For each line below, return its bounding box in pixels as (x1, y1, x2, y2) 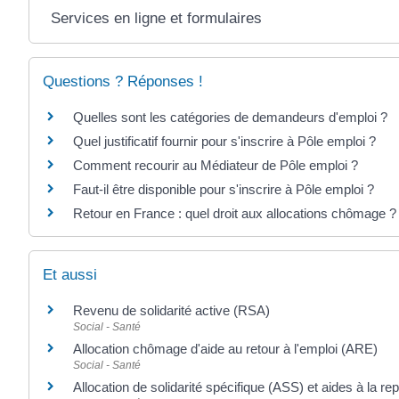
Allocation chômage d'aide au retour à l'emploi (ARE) (73, 340, 378, 356)
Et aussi (43, 265, 97, 283)
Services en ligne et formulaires (50, 10, 262, 28)
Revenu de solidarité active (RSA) (73, 302, 270, 318)
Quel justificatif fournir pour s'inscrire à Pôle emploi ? (73, 134, 376, 150)
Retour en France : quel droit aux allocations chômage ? (73, 206, 396, 222)
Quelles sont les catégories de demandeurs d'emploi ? (73, 110, 387, 126)
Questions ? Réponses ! (43, 73, 203, 91)
